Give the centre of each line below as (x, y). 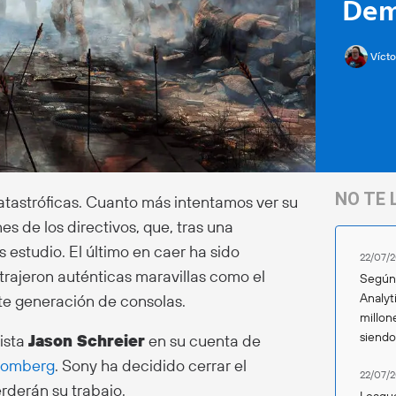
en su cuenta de (203, 340)
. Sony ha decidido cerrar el (151, 365)
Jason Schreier (87, 340)
